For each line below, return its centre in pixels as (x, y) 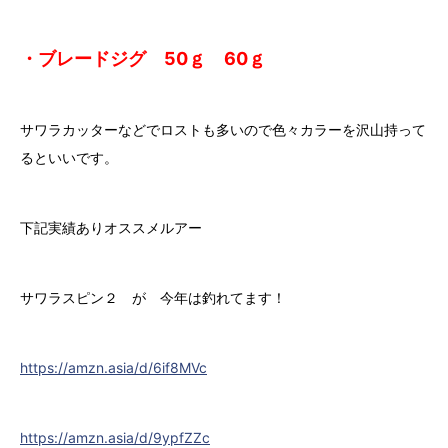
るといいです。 (69, 158)
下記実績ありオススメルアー (111, 228)
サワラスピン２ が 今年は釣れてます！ (153, 298)
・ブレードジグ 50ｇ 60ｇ (143, 59)
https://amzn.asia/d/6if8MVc (113, 368)
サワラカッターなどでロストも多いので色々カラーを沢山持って (223, 130)
